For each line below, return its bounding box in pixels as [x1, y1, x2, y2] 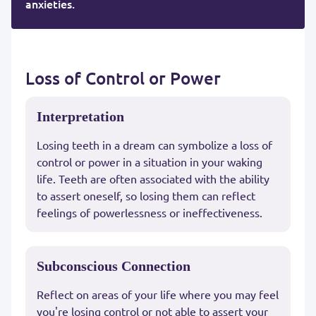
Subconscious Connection [37, 258, 190, 274]
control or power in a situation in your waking [37, 154, 262, 169]
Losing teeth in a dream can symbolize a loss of [37, 138, 272, 152]
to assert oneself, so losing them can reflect [37, 188, 255, 203]
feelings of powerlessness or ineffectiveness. [37, 205, 262, 220]
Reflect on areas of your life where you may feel [37, 287, 279, 302]
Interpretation [37, 109, 124, 125]
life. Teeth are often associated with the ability [37, 171, 269, 186]
